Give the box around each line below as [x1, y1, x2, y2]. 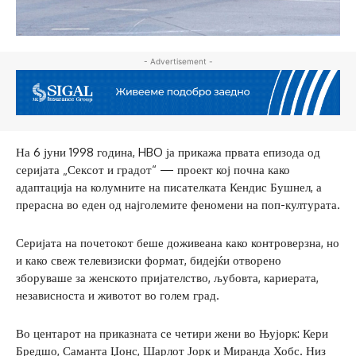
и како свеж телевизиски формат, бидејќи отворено [16, 252, 281, 268]
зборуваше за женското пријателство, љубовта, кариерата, [16, 269, 319, 285]
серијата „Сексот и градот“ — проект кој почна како [16, 161, 290, 177]
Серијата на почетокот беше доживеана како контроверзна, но [16, 234, 339, 250]
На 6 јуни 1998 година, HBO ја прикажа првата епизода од [16, 144, 320, 160]
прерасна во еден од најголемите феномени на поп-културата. [16, 196, 340, 212]
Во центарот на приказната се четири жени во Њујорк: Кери [16, 325, 328, 341]
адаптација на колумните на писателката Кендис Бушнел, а [16, 179, 322, 195]
